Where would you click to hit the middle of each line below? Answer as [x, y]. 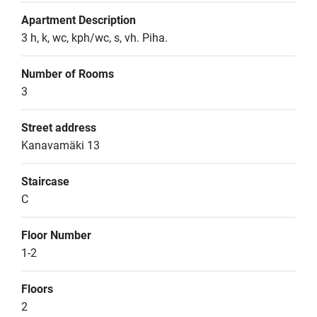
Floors [37, 289]
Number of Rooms [68, 74]
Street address [59, 128]
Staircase [45, 181]
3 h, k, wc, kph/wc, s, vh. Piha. [94, 38]
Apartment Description [79, 20]
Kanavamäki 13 [60, 145]
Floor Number [56, 235]
